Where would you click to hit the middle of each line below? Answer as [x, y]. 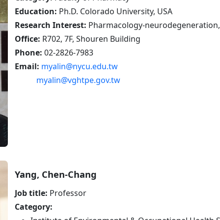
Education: [36, 11]
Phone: [29, 53]
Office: [27, 39]
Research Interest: [51, 25]
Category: [34, 207]
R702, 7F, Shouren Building [90, 39]
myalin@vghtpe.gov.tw [78, 80]
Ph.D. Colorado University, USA [115, 11]
